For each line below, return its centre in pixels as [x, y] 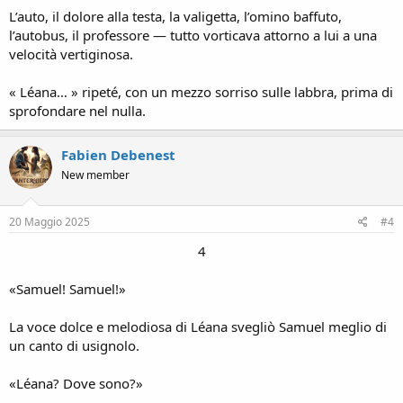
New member [95, 175]
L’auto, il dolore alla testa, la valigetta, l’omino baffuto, [175, 16]
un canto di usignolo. [74, 345]
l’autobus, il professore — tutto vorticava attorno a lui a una [193, 35]
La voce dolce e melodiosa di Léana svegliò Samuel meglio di [198, 326]
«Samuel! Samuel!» [67, 288]
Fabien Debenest [118, 155]
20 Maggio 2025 [49, 221]
